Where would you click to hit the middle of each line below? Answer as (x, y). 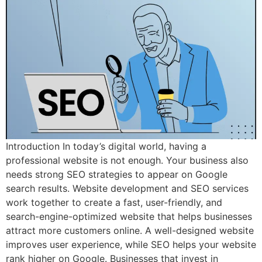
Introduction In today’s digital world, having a (106, 146)
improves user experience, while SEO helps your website (131, 244)
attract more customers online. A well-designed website (130, 230)
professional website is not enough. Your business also (127, 160)
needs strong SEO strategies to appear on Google (117, 174)
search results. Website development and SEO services (127, 188)
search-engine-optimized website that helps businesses (129, 216)
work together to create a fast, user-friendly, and (114, 202)
